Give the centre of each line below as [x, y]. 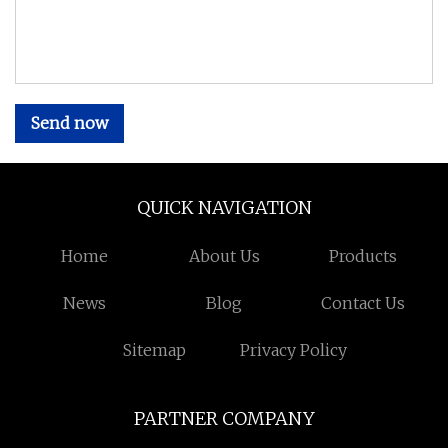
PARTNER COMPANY [224, 418]
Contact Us [363, 302]
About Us [224, 255]
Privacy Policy [294, 349]
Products [363, 255]
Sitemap [154, 349]
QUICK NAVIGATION [224, 207]
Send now [69, 122]
